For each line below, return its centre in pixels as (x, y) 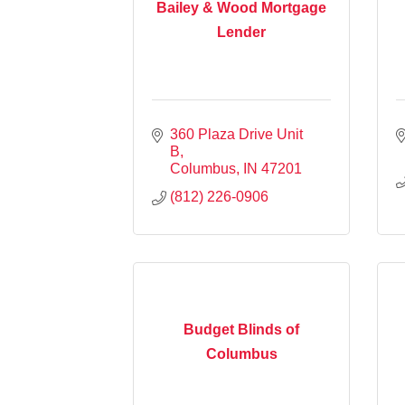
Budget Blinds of (241, 330)
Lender (241, 33)
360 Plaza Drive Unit (236, 134)
